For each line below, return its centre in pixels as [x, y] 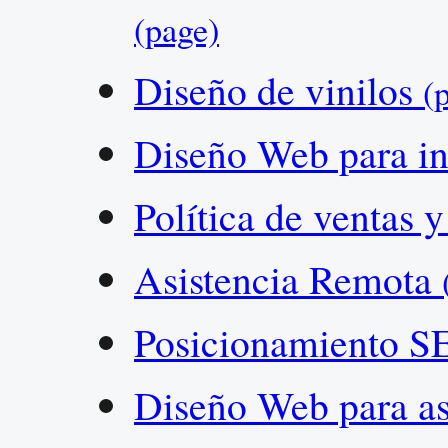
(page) [176, 29]
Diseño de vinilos [278, 89]
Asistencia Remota [288, 278]
